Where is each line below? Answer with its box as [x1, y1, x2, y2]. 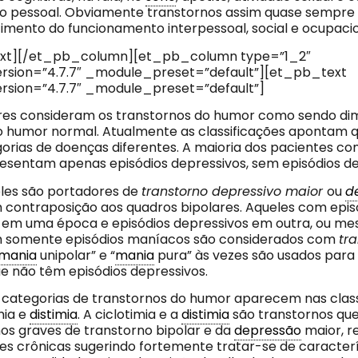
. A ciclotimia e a [77, 304, 181, 324]
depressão [233, 320, 301, 340]
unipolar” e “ [36, 245, 115, 265]
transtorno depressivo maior [141, 181, 327, 201]
